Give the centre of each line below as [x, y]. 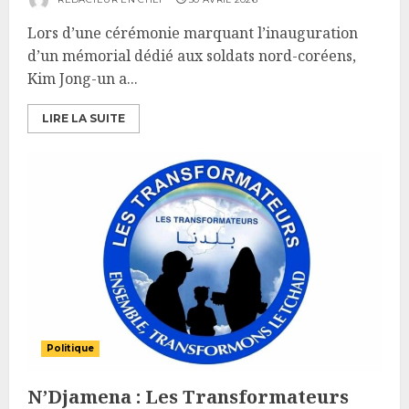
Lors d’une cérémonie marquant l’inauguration [193, 33]
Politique [70, 348]
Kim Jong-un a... [83, 79]
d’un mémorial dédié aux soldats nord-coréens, [192, 56]
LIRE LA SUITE [84, 118]
